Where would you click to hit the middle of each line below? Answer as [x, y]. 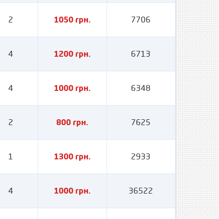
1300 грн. [72, 156]
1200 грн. [72, 54]
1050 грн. [72, 20]
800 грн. [72, 122]
